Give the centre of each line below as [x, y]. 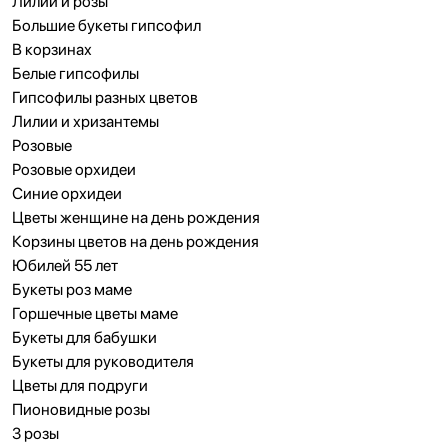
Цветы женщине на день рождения [136, 217]
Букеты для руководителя [103, 361]
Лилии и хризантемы [85, 121]
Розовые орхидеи [74, 169]
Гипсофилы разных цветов [105, 97]
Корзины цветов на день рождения [135, 241]
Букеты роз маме [72, 289]
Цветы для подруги [80, 385]
